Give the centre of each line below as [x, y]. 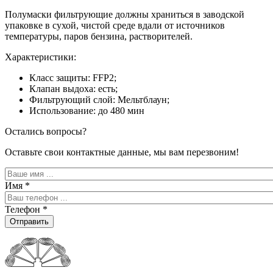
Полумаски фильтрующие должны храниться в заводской [125, 15]
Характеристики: [42, 57]
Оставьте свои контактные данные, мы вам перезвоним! [122, 152]
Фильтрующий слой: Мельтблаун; [99, 100]
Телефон [24, 210]
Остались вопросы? [46, 132]
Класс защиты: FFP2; [73, 78]
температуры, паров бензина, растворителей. [99, 37]
